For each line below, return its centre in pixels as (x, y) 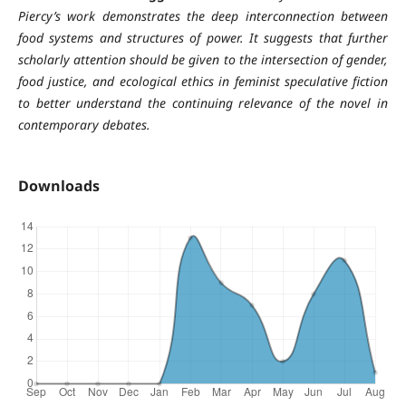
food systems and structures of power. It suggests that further (203, 37)
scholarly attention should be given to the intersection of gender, (203, 59)
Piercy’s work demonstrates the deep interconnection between (203, 15)
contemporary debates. (84, 124)
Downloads (58, 185)
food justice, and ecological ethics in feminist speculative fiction (203, 81)
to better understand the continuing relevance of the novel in (203, 102)
